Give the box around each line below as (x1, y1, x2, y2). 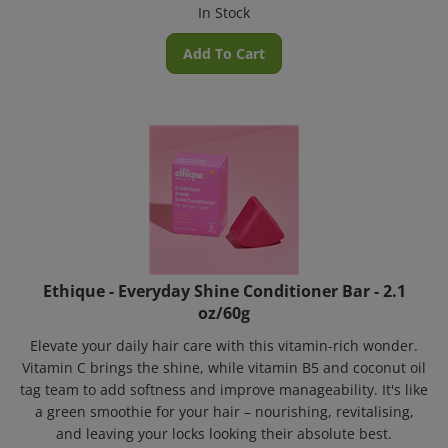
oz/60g (198, 290, 250, 312)
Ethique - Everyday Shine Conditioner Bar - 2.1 (42, 268, 406, 290)
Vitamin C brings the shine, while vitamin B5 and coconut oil (22, 346, 426, 365)
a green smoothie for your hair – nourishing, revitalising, (34, 390, 414, 409)
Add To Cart (183, 32, 265, 51)
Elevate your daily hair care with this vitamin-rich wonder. (30, 324, 418, 343)
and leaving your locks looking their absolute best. (56, 412, 392, 431)
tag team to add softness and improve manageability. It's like (20, 368, 428, 387)
